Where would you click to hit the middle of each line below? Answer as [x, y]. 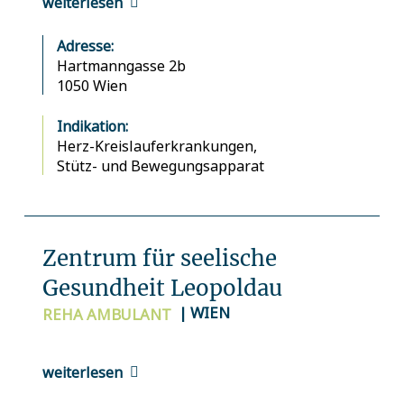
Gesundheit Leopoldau [162, 289]
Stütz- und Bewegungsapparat [160, 165]
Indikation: [92, 126]
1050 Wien [92, 85]
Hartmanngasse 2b [121, 65]
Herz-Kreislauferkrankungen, [158, 146]
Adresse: [85, 46]
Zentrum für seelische [159, 259]
